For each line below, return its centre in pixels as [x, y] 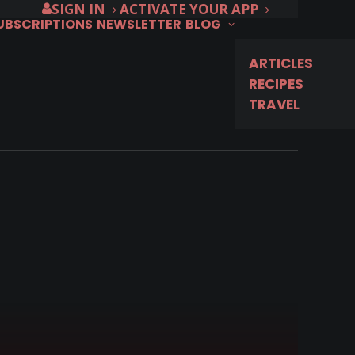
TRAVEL [274, 105]
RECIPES [276, 84]
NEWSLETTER [139, 24]
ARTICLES [281, 63]
